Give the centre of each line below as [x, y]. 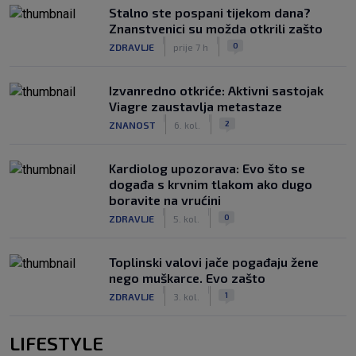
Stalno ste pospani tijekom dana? [210, 12]
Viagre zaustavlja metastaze [195, 106]
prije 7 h [191, 46]
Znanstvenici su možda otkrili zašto [216, 28]
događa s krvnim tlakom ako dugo [211, 184]
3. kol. [186, 296]
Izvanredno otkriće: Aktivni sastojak [216, 90]
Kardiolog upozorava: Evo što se [207, 168]
